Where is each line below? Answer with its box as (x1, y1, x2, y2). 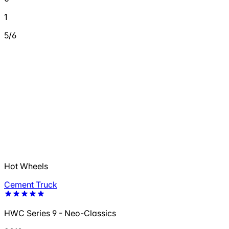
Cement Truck (4, 179, 57, 190)
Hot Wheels (4, 161, 48, 172)
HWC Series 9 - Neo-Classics (4, 208, 116, 219)
